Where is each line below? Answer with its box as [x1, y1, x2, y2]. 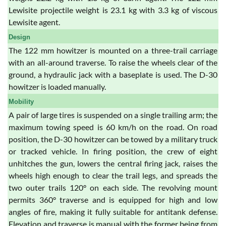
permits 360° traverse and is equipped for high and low [9, 195, 217, 205]
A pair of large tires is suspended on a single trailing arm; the [9, 110, 217, 120]
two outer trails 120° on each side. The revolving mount [9, 183, 217, 193]
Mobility [9, 98, 34, 106]
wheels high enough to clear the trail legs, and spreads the [9, 171, 217, 181]
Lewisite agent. [9, 17, 60, 27]
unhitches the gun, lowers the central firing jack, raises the [9, 158, 217, 168]
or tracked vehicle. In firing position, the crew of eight [9, 146, 217, 156]
